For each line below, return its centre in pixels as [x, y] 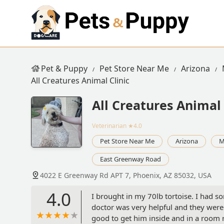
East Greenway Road [130, 159]
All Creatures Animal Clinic [80, 80]
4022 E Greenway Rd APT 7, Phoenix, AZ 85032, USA [126, 175]
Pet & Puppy [64, 68]
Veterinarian [109, 126]
